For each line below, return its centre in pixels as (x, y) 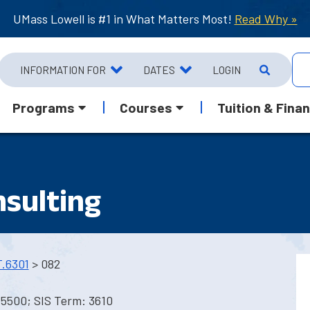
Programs (44, 107)
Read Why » (266, 19)
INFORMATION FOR (63, 70)
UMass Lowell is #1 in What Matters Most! (124, 19)
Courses (146, 107)
